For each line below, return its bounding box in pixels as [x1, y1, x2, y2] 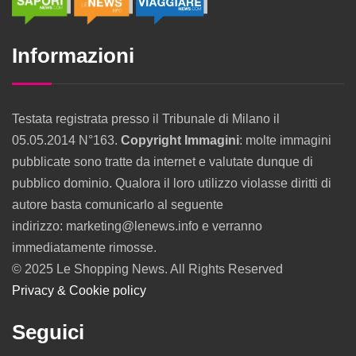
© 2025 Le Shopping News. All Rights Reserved [12, 262, 283, 277]
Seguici [12, 320, 84, 345]
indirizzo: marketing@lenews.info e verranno [12, 219, 262, 234]
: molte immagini [239, 133, 331, 148]
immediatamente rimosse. [12, 241, 157, 255]
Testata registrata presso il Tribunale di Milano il [12, 112, 280, 126]
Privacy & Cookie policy [12, 284, 146, 298]
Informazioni [12, 44, 134, 68]
